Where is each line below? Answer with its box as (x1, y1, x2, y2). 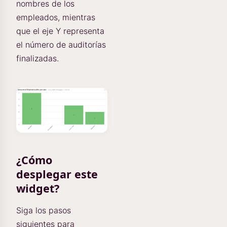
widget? (16, 181, 59, 196)
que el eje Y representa (16, 26, 104, 36)
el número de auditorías (16, 40, 106, 50)
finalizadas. (16, 53, 59, 63)
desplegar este (16, 167, 98, 182)
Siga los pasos (16, 205, 71, 216)
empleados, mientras (16, 12, 95, 22)
